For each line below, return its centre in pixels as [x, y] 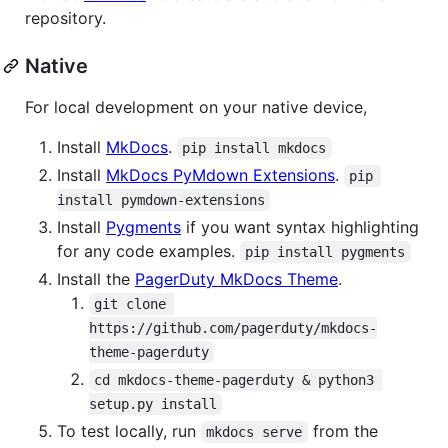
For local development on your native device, [196, 106]
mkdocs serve [254, 431]
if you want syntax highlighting [300, 226]
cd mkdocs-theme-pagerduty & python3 [238, 379]
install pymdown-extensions [161, 199]
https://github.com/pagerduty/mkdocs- [233, 327]
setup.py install [153, 403]
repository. [65, 17]
